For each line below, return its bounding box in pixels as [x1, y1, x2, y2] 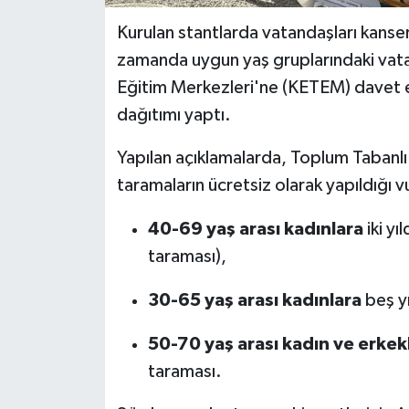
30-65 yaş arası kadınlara [147, 290, 362, 309]
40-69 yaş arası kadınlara [147, 219, 363, 238]
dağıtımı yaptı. [116, 105, 231, 124]
